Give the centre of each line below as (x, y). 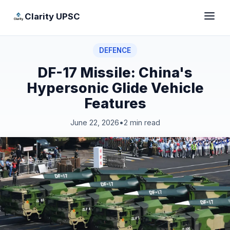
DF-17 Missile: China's (115, 72)
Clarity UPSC (52, 16)
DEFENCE (115, 50)
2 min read (142, 122)
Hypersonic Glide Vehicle (115, 88)
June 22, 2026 (94, 122)
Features (115, 103)
